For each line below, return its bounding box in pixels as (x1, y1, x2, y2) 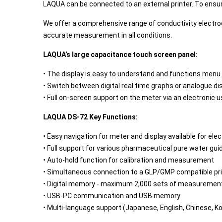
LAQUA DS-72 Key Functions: (43, 113, 138, 121)
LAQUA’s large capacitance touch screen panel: (43, 51, 198, 58)
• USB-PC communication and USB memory (43, 192, 182, 200)
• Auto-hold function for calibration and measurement (43, 156, 214, 164)
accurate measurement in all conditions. (43, 31, 172, 39)
